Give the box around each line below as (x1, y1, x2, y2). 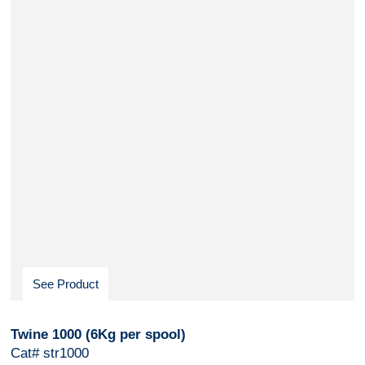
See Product (32, 277, 99, 291)
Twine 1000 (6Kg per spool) (10, 327, 186, 342)
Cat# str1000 (10, 345, 89, 361)
